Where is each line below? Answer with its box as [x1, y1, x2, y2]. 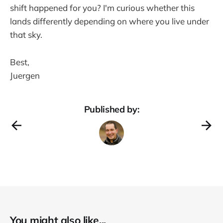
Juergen [10, 70, 40, 81]
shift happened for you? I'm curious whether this [10, 2, 195, 13]
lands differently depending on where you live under [10, 16, 209, 27]
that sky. [10, 29, 42, 40]
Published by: [84, 103, 139, 115]
